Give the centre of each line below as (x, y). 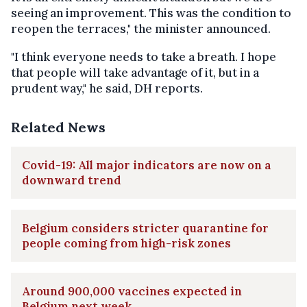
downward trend (72, 180)
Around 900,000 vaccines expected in (132, 291)
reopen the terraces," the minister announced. (141, 28)
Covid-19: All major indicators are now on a (147, 165)
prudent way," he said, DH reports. (107, 88)
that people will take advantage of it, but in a (135, 72)
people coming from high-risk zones (126, 243)
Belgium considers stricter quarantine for (145, 228)
